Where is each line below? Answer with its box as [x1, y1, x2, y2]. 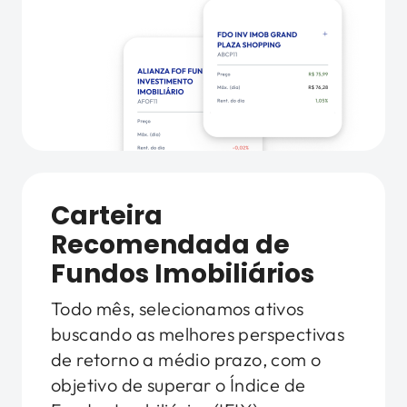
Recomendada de [51, 227, 290, 263]
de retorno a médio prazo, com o [51, 348, 322, 371]
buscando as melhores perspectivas [51, 323, 345, 345]
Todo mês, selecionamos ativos [51, 297, 304, 320]
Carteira [51, 198, 163, 233]
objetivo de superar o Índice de [51, 373, 306, 396]
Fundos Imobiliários [51, 256, 314, 292]
